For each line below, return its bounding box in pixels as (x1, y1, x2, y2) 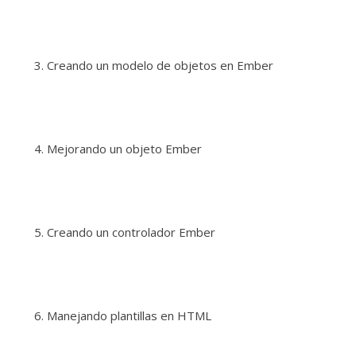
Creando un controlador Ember (47, 224, 215, 241)
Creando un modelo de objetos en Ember (47, 57, 273, 74)
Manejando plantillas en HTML (47, 308, 215, 324)
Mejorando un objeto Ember (47, 141, 202, 157)
